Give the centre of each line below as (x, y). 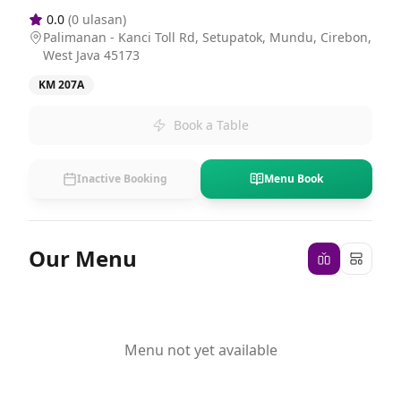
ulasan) (102, 19)
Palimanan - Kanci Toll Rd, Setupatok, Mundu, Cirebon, (207, 37)
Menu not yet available (200, 350)
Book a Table (211, 125)
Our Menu (83, 258)
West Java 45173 (91, 55)
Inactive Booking (122, 179)
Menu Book (294, 179)
